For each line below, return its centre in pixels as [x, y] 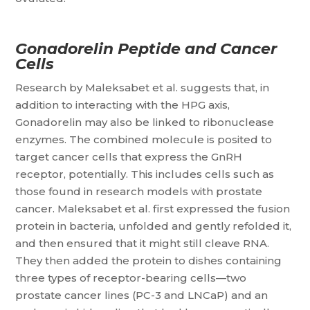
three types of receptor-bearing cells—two [131, 278]
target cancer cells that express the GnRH [129, 157]
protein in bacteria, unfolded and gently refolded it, [154, 226]
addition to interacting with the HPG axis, [123, 105]
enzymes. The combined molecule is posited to [144, 139]
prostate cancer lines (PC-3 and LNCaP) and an [142, 295]
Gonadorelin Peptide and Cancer [146, 49]
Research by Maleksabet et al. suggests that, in [143, 88]
